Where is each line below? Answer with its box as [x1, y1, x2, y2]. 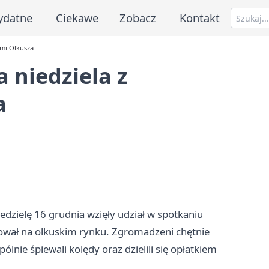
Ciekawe [55, 10, 98, 25]
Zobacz [119, 10, 157, 25]
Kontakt [180, 10, 220, 25]
